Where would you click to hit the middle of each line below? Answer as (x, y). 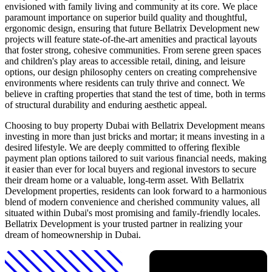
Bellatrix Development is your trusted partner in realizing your (124, 224)
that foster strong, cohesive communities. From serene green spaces (133, 50)
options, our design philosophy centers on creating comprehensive (131, 72)
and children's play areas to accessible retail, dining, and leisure (125, 61)
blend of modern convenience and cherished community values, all (132, 202)
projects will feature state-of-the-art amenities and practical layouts (131, 39)
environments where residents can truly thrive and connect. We (125, 83)
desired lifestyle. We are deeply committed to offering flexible (122, 148)
